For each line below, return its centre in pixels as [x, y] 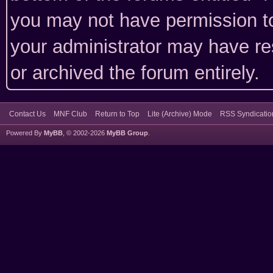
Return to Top [117, 114]
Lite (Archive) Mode [180, 114]
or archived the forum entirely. [135, 73]
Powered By [25, 133]
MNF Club [70, 114]
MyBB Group [127, 133]
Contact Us [27, 114]
